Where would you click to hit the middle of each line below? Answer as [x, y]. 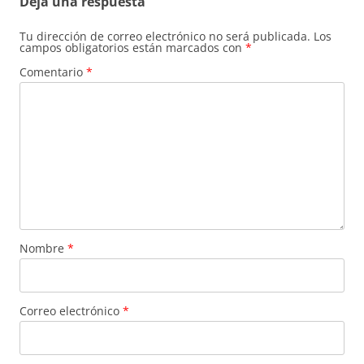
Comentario [53, 71]
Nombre [43, 248]
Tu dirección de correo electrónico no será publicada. [165, 36]
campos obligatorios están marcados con [132, 47]
